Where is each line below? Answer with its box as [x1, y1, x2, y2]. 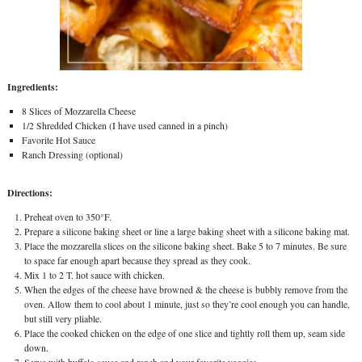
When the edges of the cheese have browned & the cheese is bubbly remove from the [23, 284, 347, 297]
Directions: [6, 186, 53, 200]
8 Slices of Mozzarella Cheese [21, 104, 136, 117]
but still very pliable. [23, 313, 102, 326]
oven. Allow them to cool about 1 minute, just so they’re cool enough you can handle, [23, 298, 350, 311]
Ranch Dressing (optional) [21, 148, 123, 161]
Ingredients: [6, 79, 58, 94]
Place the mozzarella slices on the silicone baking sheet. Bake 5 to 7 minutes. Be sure [23, 240, 347, 253]
